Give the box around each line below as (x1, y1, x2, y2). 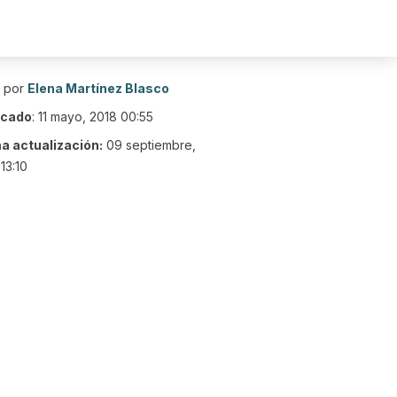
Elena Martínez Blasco (27, 81, 169, 96)
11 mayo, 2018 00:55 (38, 109, 153, 124)
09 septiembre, (106, 137, 196, 152)
